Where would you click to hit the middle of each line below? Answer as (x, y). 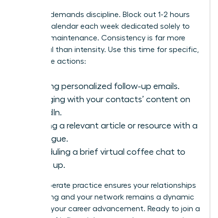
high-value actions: (52, 62)
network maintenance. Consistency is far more (102, 38)
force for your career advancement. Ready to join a (109, 209)
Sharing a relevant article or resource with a (113, 126)
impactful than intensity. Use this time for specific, (109, 50)
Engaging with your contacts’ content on (109, 100)
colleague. (48, 139)
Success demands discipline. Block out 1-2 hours (104, 15)
